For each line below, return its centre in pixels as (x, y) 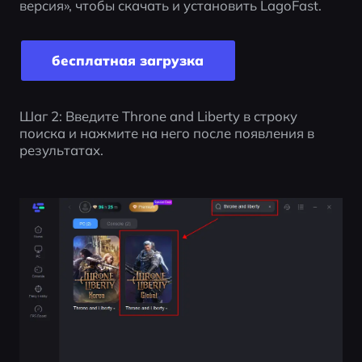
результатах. (61, 150)
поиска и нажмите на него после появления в (166, 133)
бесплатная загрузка (128, 61)
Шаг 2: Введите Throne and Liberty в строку (158, 116)
